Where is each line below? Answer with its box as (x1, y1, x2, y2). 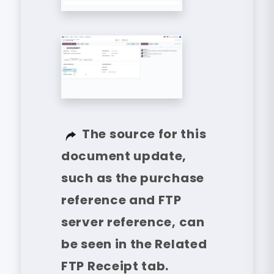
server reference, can (61, 213, 205, 231)
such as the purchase (61, 169, 204, 187)
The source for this (82, 125, 207, 143)
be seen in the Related (61, 235, 207, 253)
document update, (61, 147, 187, 165)
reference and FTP (61, 191, 182, 209)
